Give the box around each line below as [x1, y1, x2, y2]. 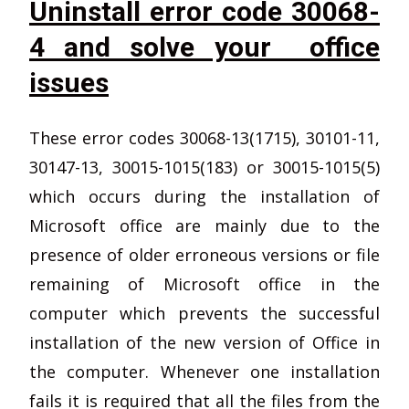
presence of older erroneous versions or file [29, 244, 380, 266]
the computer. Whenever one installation [29, 361, 380, 383]
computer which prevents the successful [29, 302, 380, 324]
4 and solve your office [29, 31, 380, 63]
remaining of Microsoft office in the [29, 273, 380, 295]
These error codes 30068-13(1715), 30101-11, [29, 127, 380, 149]
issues [29, 67, 109, 99]
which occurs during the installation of [29, 185, 380, 207]
